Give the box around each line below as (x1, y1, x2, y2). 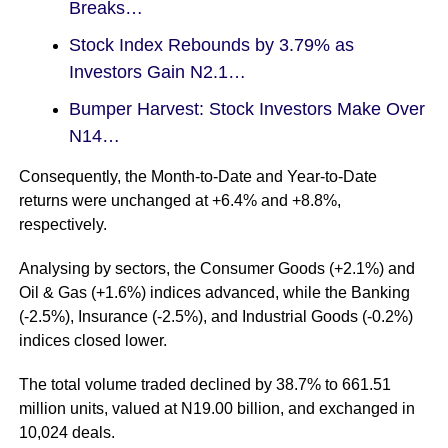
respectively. (18, 215, 107, 233)
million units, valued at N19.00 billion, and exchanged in (18, 399, 415, 417)
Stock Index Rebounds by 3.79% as (68, 34, 354, 55)
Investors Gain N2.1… (68, 61, 246, 82)
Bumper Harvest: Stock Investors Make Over (68, 98, 425, 119)
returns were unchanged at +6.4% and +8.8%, (18, 191, 341, 209)
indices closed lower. (18, 331, 167, 349)
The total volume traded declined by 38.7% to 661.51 (18, 375, 391, 393)
